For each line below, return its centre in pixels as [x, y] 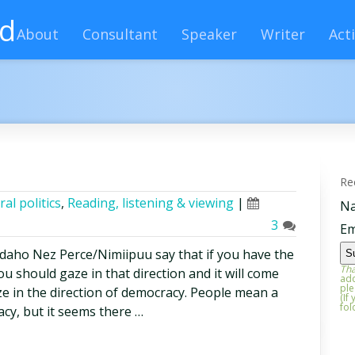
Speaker [209, 34]
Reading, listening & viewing [151, 203]
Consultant [120, 34]
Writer [283, 34]
